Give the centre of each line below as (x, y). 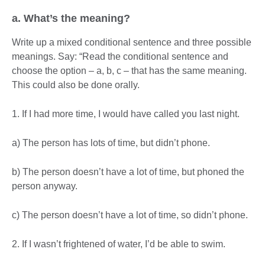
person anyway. (45, 186)
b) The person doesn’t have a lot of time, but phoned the (128, 172)
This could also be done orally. (76, 85)
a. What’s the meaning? (71, 19)
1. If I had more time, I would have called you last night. (126, 114)
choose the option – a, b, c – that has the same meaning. (129, 71)
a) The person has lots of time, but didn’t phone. (111, 143)
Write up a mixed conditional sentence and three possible (132, 43)
